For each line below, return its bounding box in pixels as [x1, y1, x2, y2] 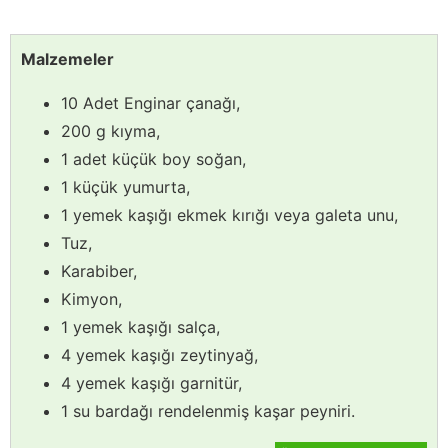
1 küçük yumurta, [61, 176, 190, 197]
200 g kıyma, [61, 120, 160, 141]
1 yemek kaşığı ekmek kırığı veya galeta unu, [61, 204, 398, 225]
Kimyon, [61, 288, 122, 309]
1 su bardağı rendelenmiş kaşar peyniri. [61, 400, 355, 421]
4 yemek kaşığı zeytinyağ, [61, 344, 258, 365]
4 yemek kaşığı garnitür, [61, 372, 242, 393]
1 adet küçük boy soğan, [61, 148, 246, 169]
